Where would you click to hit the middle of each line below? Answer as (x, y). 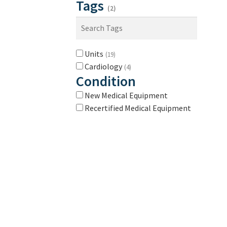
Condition (106, 81)
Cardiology (104, 66)
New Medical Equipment (126, 95)
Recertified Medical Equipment (138, 108)
